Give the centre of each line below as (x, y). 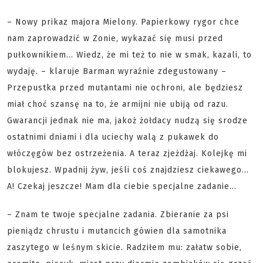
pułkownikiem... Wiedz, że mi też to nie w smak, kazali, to (129, 55)
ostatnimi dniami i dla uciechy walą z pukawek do (113, 137)
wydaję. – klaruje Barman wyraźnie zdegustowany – (117, 71)
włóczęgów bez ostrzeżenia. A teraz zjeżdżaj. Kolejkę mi (127, 154)
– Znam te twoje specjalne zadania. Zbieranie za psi (118, 215)
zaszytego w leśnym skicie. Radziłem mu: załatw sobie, (124, 247)
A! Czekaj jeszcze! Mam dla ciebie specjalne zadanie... (122, 186)
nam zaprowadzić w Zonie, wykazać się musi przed (115, 38)
